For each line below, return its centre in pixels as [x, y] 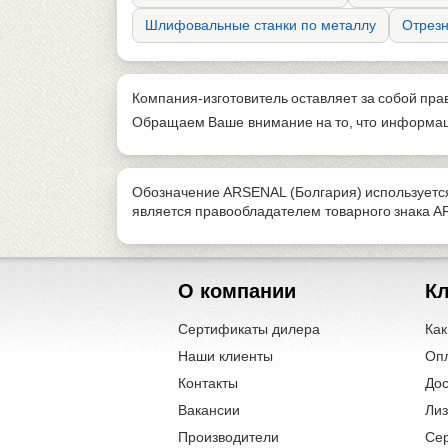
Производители [229, 436]
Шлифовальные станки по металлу [260, 24]
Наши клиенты [226, 355]
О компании [237, 290]
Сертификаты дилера [249, 328]
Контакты [208, 382]
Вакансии [209, 409]
